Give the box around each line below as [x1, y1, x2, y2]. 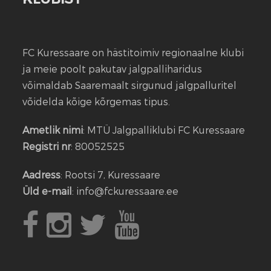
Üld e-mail [22, 185, 73, 197]
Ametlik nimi [22, 124, 83, 135]
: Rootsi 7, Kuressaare [60, 169, 161, 180]
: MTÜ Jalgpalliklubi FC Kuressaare [83, 124, 246, 135]
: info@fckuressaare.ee [72, 185, 179, 197]
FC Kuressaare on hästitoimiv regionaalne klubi [22, 47, 244, 58]
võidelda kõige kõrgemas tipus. [22, 96, 171, 107]
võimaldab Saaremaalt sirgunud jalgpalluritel [22, 79, 237, 91]
